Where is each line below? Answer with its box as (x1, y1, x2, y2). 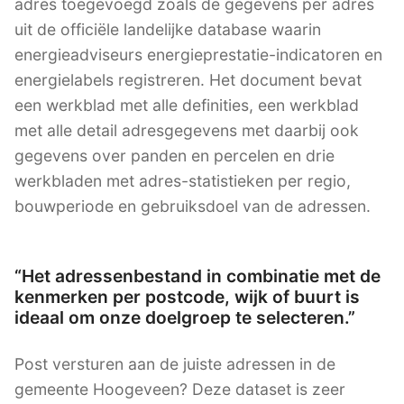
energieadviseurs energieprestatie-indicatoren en (14, 45, 382, 65)
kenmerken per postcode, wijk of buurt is (14, 285, 360, 308)
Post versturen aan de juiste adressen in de (14, 353, 335, 373)
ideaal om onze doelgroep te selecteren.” (14, 306, 355, 328)
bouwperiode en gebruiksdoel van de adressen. (14, 197, 371, 216)
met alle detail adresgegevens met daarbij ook (14, 121, 359, 141)
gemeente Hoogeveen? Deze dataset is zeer (14, 379, 345, 399)
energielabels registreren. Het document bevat (14, 70, 362, 90)
